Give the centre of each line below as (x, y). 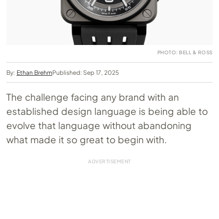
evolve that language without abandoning (99, 125)
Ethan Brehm (34, 72)
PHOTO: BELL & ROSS (185, 52)
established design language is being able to (107, 111)
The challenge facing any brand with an (93, 97)
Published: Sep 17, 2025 (86, 72)
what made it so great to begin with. (87, 139)
